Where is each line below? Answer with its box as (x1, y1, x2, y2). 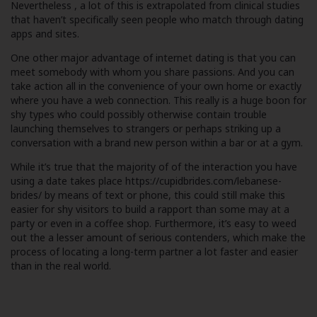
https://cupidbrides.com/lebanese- (125, 174, 282, 188)
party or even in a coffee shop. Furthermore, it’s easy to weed (11, 217, 296, 230)
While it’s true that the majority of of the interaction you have (11, 160, 297, 173)
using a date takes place (11, 174, 125, 188)
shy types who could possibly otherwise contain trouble (11, 108, 267, 121)
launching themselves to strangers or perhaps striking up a (11, 122, 281, 135)
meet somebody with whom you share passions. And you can (11, 65, 294, 79)
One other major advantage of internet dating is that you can (11, 51, 296, 64)
